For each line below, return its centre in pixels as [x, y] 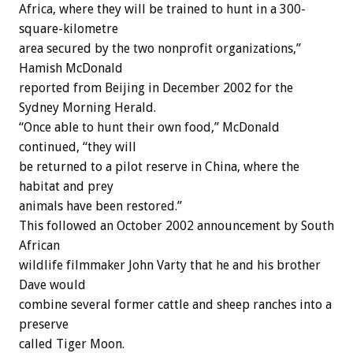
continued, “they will [78, 147]
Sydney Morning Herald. [87, 108]
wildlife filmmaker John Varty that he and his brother [170, 266]
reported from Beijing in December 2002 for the [156, 88]
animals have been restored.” [100, 206]
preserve [44, 325]
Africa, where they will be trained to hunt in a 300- [162, 9]
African [39, 246]
